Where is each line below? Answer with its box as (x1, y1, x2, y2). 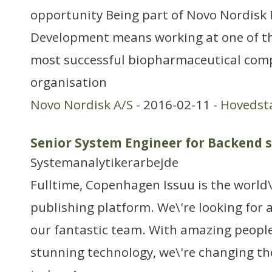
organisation (30, 73, 107, 90)
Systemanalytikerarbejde (30, 154, 178, 171)
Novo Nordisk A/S (30, 96, 133, 113)
